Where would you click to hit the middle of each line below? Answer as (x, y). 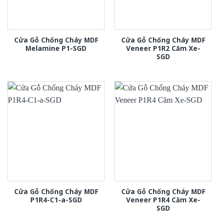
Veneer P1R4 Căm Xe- (163, 200)
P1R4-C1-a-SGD (56, 200)
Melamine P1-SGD (56, 48)
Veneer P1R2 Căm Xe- (163, 48)
